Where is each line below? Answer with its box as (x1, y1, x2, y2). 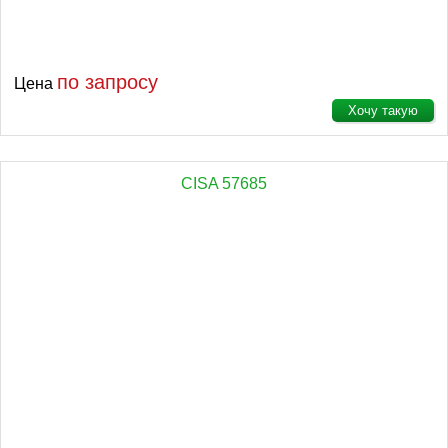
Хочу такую (348, 103, 418, 118)
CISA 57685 (181, 175, 267, 192)
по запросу (57, 71, 158, 93)
